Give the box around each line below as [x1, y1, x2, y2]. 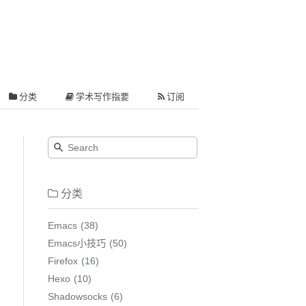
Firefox [47, 255, 78, 266]
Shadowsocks [47, 290, 107, 302]
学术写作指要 [74, 92, 129, 101]
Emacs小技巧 [47, 237, 106, 249]
